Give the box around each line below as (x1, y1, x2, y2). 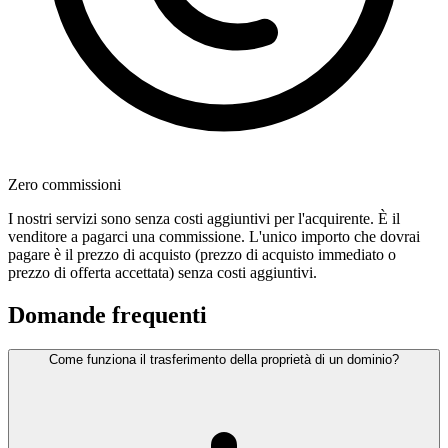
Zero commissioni (8, 176, 121, 194)
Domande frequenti (8, 302, 207, 329)
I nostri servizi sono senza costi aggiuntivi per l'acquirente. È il (8, 210, 400, 228)
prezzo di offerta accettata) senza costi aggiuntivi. (8, 264, 317, 282)
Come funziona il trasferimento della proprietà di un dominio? (49, 352, 399, 368)
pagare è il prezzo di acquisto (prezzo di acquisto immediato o (8, 246, 396, 264)
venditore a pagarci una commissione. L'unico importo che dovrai (8, 228, 420, 246)
